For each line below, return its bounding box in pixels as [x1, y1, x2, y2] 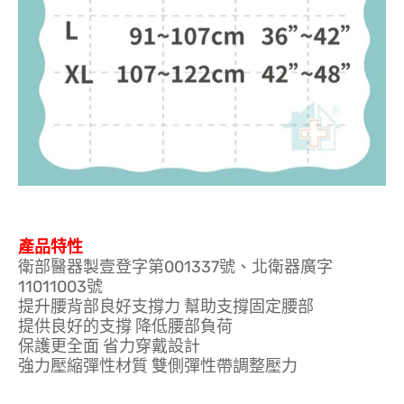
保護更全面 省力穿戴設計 [18, 335, 200, 356]
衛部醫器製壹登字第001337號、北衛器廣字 [18, 256, 333, 277]
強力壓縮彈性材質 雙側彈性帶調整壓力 [18, 355, 298, 376]
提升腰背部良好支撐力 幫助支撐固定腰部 [18, 296, 314, 317]
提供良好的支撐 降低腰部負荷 [18, 316, 233, 336]
